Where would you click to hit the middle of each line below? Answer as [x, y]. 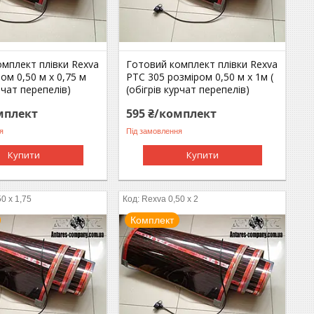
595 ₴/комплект [172, 113]
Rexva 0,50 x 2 [170, 199]
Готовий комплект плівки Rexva [202, 64]
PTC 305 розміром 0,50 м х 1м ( [200, 76]
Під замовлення [155, 131]
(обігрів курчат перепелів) [188, 89]
